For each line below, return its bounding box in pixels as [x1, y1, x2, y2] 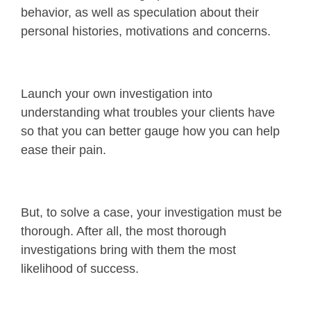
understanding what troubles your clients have [21, 106, 275, 120]
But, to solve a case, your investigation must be [21, 205, 282, 220]
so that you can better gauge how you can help [21, 124, 280, 139]
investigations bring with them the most [21, 243, 236, 258]
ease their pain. [21, 143, 110, 158]
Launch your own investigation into [21, 87, 212, 101]
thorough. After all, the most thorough [21, 224, 226, 239]
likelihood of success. [21, 262, 142, 276]
